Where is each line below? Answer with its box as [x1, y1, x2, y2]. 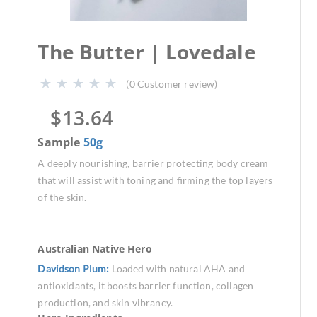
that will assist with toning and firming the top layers [38, 174, 273, 186]
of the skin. [38, 191, 87, 203]
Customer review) [137, 78, 218, 90]
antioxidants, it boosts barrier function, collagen [38, 279, 254, 292]
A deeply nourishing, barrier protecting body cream [38, 157, 269, 169]
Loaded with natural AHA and [111, 263, 246, 275]
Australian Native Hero [38, 242, 152, 255]
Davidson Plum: [38, 263, 112, 275]
